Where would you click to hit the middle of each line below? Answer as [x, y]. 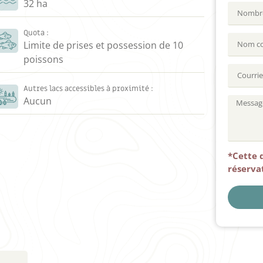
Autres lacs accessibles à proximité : [88, 88]
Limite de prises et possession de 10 [103, 45]
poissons [43, 59]
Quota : [36, 33]
